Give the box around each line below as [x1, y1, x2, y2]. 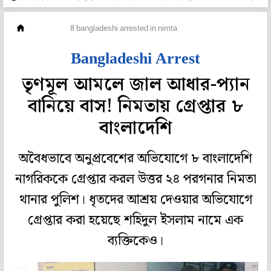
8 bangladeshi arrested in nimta [70, 24, 177, 34]
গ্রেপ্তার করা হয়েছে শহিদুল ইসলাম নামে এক [28, 210, 243, 232]
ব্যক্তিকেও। [108, 230, 163, 252]
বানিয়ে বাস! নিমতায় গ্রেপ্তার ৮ [27, 92, 244, 121]
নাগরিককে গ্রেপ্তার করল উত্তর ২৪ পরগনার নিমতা [15, 169, 256, 191]
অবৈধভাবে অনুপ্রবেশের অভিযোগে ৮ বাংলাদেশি [19, 148, 252, 170]
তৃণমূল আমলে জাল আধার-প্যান [21, 70, 250, 99]
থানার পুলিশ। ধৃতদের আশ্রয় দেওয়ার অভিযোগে [19, 189, 252, 211]
